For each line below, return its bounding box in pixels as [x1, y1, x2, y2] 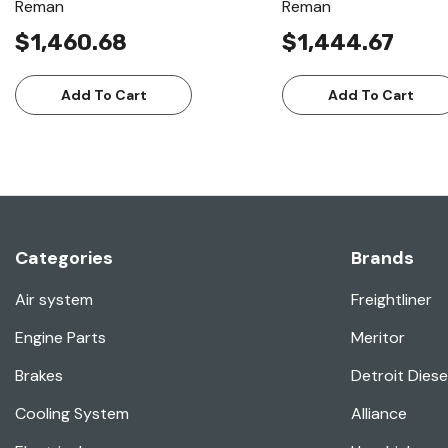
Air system [15, 289, 93, 311]
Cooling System [15, 403, 129, 425]
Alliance [351, 403, 407, 425]
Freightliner [351, 289, 432, 311]
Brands [351, 246, 414, 271]
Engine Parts [15, 327, 106, 349]
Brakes [15, 365, 63, 387]
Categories [15, 246, 113, 271]
